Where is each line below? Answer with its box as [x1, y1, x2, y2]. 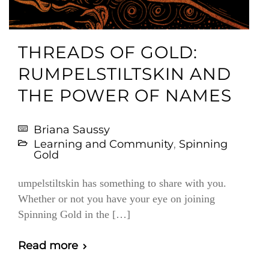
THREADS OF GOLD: [18, 42, 198, 62]
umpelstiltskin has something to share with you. [18, 177, 226, 189]
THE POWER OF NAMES [18, 85, 232, 106]
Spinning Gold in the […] [18, 208, 130, 220]
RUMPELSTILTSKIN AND [18, 64, 231, 84]
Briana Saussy [34, 123, 110, 136]
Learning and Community [34, 138, 174, 151]
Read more [18, 239, 78, 252]
